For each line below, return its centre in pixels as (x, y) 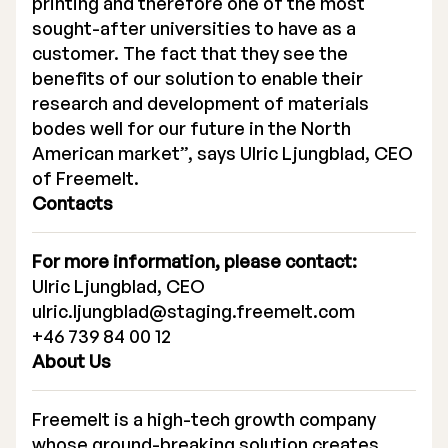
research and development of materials (200, 103)
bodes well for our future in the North (191, 128)
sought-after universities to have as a (194, 28)
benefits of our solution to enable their (197, 78)
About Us (71, 361)
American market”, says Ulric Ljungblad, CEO (222, 153)
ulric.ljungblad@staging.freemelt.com (193, 311)
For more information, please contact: (194, 261)
